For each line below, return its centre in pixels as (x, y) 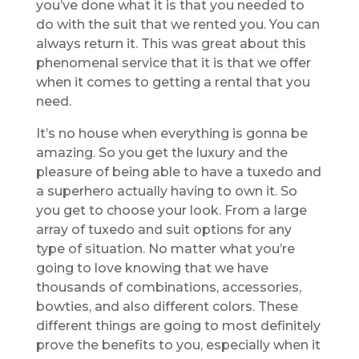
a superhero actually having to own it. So (166, 191)
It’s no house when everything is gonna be (171, 133)
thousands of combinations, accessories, (168, 287)
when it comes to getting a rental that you (173, 82)
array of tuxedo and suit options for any (163, 229)
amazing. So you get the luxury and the (161, 152)
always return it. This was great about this (171, 43)
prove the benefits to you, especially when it (178, 345)
